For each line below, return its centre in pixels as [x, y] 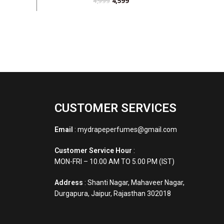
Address [68, 183]
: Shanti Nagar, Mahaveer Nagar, [133, 183]
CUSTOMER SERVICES [115, 108]
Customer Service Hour [93, 151]
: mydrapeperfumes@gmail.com [125, 130]
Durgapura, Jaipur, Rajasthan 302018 [112, 194]
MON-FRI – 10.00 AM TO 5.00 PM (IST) [114, 162]
